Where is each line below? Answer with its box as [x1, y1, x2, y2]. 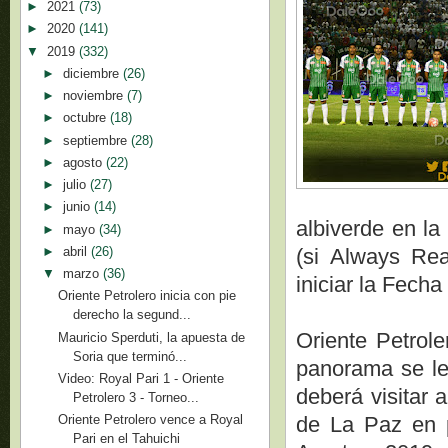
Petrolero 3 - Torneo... [73, 389, 200, 405]
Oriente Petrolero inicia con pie [58, 288, 237, 304]
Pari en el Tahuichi [73, 431, 181, 446]
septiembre [62, 132, 131, 148]
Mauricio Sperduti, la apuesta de [58, 329, 246, 345]
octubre [62, 110, 110, 126]
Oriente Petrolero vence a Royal [58, 412, 244, 427]
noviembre [62, 88, 127, 103]
